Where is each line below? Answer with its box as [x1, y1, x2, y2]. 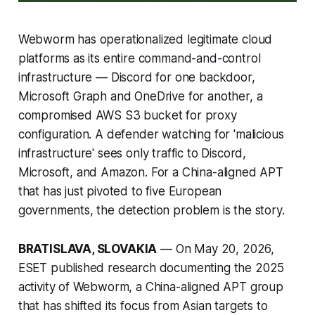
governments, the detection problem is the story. [18, 203, 285, 218]
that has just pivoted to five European [18, 184, 222, 199]
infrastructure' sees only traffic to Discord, [18, 146, 247, 161]
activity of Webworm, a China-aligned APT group [18, 280, 283, 295]
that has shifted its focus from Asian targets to [18, 299, 268, 314]
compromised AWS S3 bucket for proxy [18, 108, 237, 123]
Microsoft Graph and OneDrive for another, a [18, 89, 263, 104]
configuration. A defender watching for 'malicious [18, 127, 284, 142]
